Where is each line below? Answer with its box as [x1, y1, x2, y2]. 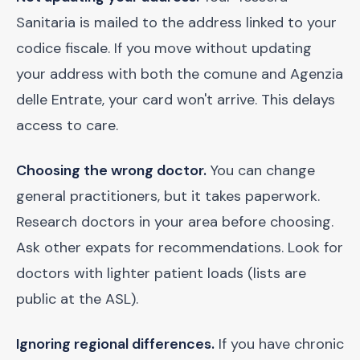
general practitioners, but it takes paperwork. [16, 186, 320, 206]
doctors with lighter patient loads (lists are [16, 264, 306, 283]
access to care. [16, 116, 118, 135]
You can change [207, 161, 315, 180]
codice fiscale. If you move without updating [16, 39, 312, 58]
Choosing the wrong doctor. [16, 161, 207, 180]
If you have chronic [215, 334, 344, 354]
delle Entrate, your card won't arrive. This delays [16, 90, 335, 109]
